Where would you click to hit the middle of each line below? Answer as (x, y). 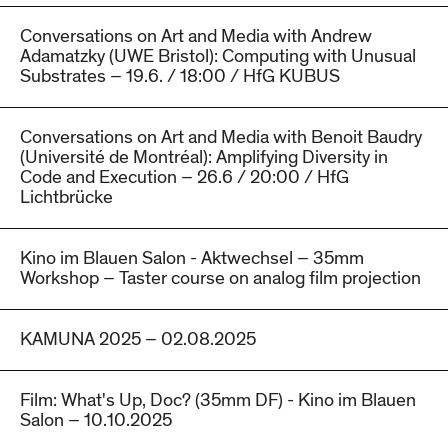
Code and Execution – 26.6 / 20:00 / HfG (184, 178)
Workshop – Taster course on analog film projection (220, 279)
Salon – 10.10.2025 (96, 421)
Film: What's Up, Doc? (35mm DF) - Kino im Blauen (218, 401)
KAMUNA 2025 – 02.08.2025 (138, 340)
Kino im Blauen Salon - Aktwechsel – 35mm (192, 259)
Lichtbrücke (66, 198)
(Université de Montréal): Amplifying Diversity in (204, 158)
